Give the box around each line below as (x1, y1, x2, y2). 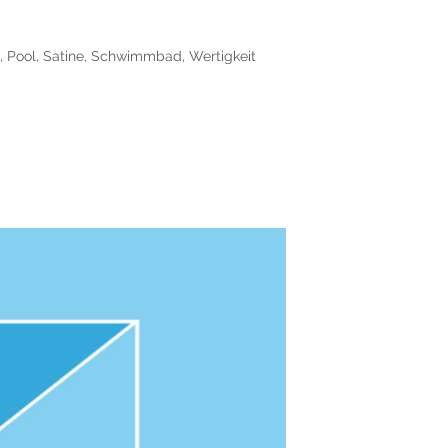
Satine (42, 46, 84, 64)
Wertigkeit (188, 46, 256, 64)
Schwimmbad (90, 46, 182, 64)
